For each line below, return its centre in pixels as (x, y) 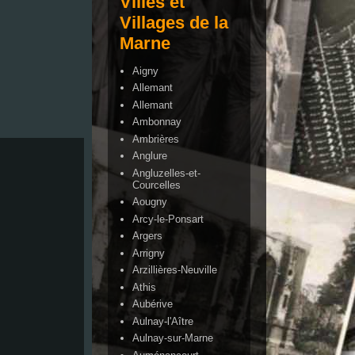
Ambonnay (157, 122)
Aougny (150, 202)
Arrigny (149, 253)
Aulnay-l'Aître (163, 321)
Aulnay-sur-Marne (173, 338)
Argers (148, 236)
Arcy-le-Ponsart (168, 219)
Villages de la (174, 22)
